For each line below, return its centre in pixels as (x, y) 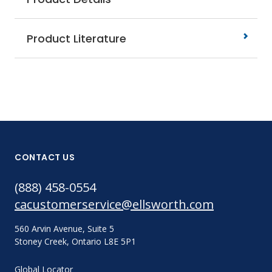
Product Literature (75, 39)
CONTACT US (45, 157)
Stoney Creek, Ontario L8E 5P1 (75, 241)
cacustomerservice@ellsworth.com (114, 204)
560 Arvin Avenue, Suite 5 (64, 229)
